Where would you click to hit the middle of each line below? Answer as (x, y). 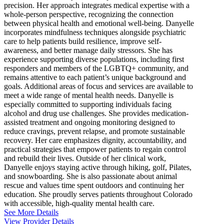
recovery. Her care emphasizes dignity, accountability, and (95, 140)
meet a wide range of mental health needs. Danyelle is (89, 95)
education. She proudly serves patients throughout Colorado (98, 194)
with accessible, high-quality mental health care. (79, 203)
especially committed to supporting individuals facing (88, 104)
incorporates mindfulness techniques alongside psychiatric (95, 32)
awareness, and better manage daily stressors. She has (88, 50)
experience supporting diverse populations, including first (94, 59)
